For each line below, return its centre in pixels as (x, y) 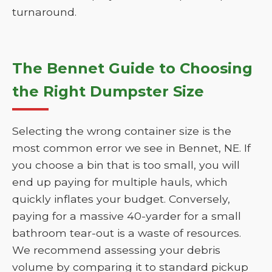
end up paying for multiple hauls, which (120, 182)
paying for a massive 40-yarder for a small (127, 216)
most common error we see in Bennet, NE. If (131, 148)
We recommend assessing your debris (116, 250)
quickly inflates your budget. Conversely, (121, 199)
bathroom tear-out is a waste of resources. (127, 233)
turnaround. (44, 12)
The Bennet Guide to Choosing (132, 68)
